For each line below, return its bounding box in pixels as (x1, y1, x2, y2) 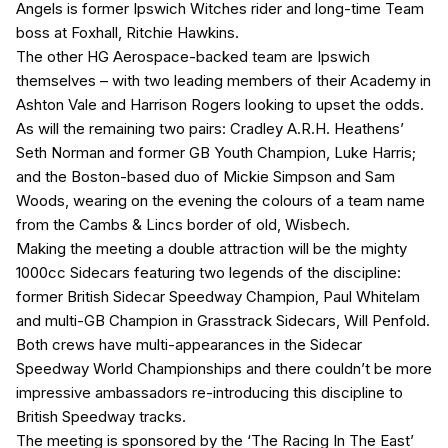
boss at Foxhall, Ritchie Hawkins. (16, 23, 239, 43)
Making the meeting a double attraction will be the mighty (16, 239, 407, 259)
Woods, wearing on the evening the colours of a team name (16, 191, 425, 211)
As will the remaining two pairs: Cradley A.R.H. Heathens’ (16, 119, 404, 139)
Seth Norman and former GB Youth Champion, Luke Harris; (16, 143, 416, 163)
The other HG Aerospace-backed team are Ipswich (16, 47, 370, 67)
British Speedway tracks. (16, 407, 186, 427)
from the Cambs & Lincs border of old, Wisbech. (16, 215, 350, 235)
